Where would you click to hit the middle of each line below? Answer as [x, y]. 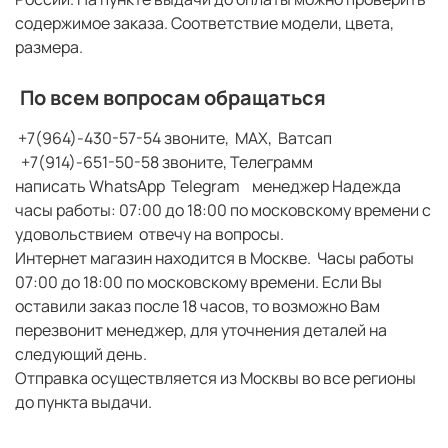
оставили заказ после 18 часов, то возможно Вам [197, 306]
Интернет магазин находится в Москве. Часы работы [214, 258]
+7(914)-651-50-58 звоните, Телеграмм [165, 162]
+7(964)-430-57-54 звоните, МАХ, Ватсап [173, 138]
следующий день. [82, 354]
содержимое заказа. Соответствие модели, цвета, [204, 23]
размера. [52, 47]
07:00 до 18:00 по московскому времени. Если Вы [198, 282]
